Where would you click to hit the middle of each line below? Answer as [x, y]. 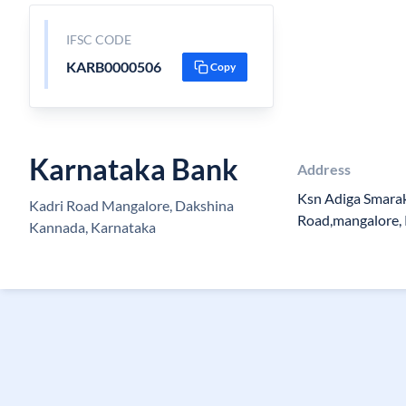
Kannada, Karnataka [92, 227]
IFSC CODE [98, 39]
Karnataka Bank [134, 169]
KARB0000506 [113, 67]
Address [324, 169]
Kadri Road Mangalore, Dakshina [131, 205]
